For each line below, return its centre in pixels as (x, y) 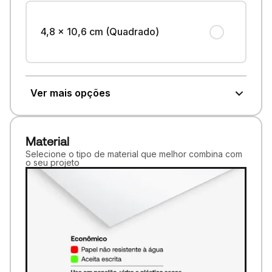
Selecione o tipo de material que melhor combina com (134, 154)
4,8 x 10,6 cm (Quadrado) (100, 32)
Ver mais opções (70, 93)
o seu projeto (52, 162)
